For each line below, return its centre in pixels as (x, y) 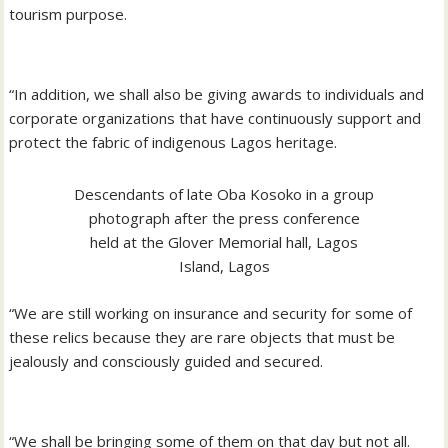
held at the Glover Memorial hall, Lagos (224, 242)
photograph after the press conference (224, 218)
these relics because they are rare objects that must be (202, 336)
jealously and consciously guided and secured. (166, 360)
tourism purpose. (68, 13)
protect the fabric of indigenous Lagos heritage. (173, 141)
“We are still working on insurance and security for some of (211, 312)
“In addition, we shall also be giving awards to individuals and (217, 93)
